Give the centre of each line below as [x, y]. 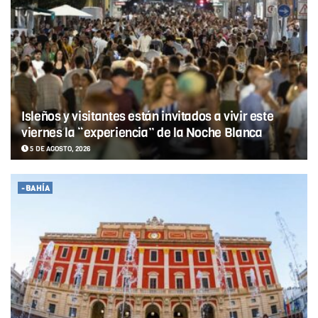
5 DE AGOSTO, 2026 [59, 148]
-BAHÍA [35, 188]
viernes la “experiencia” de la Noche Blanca [142, 132]
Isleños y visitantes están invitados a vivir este [148, 116]
